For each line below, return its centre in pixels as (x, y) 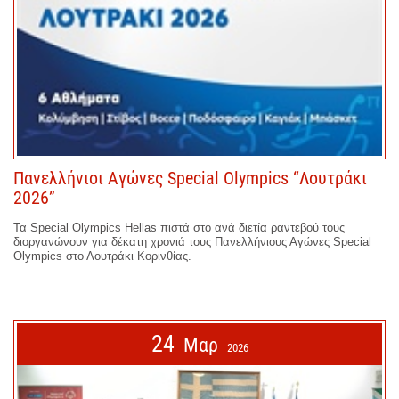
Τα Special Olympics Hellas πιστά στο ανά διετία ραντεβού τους (179, 228)
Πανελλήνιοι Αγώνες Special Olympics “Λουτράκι (190, 179)
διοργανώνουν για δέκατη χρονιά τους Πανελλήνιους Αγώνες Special (192, 242)
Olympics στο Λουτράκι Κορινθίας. (102, 256)
